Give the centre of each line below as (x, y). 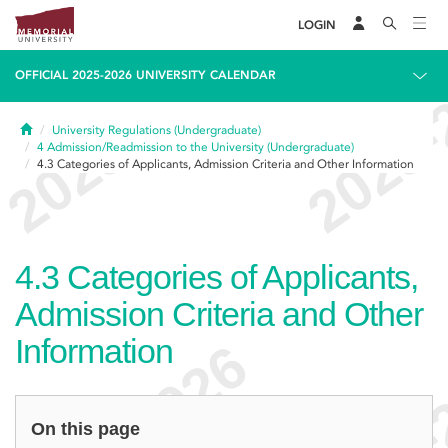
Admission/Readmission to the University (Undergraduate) (200, 147)
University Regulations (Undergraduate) (156, 130)
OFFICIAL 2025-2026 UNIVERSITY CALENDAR (145, 75)
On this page (85, 429)
